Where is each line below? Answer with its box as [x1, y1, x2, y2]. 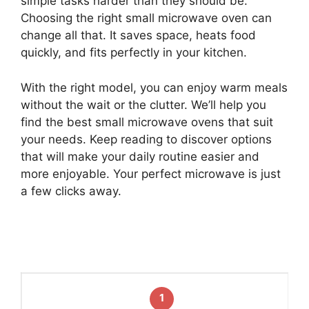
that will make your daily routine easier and [21, 149, 259, 163]
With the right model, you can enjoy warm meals [21, 80, 288, 94]
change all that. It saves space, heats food [21, 28, 256, 43]
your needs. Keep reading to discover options [21, 132, 272, 146]
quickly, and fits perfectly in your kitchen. [21, 46, 247, 60]
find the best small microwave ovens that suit [21, 114, 273, 129]
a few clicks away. [21, 183, 121, 198]
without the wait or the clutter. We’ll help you [21, 97, 266, 112]
